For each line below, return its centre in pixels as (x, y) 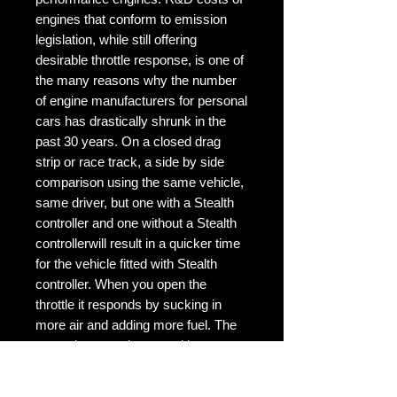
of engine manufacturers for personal (141, 100)
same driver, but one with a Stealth (135, 202)
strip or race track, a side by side (130, 161)
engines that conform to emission (131, 19)
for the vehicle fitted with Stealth (126, 263)
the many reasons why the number (136, 80)
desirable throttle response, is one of (140, 59)
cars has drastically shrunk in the (131, 121)
